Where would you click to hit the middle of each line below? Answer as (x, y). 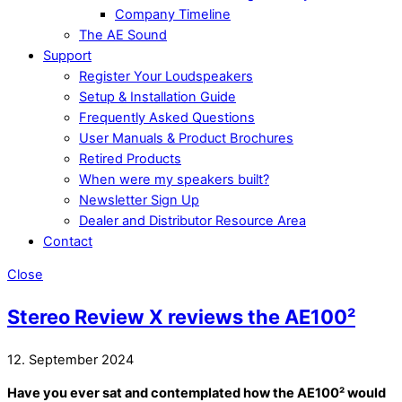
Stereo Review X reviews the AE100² (181, 317)
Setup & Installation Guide (157, 96)
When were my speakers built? (174, 179)
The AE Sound (123, 35)
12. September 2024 (70, 359)
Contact (68, 241)
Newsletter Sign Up (139, 200)
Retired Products (130, 158)
